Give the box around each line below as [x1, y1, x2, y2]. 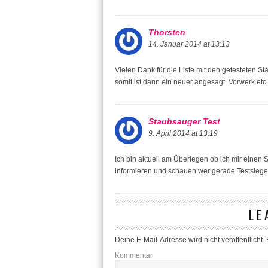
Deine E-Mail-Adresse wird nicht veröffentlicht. [115, 235, 264, 244]
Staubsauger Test [148, 116, 220, 126]
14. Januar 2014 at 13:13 [148, 39, 230, 48]
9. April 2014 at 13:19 [148, 129, 218, 138]
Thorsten [148, 27, 185, 37]
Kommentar [115, 251, 153, 260]
